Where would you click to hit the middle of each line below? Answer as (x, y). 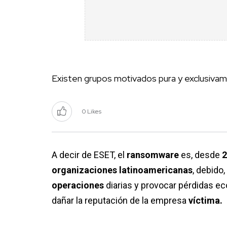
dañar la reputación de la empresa (120, 201)
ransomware (153, 155)
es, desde (200, 155)
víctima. (206, 201)
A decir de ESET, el (89, 155)
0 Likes (92, 112)
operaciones (79, 185)
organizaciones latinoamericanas (122, 170)
